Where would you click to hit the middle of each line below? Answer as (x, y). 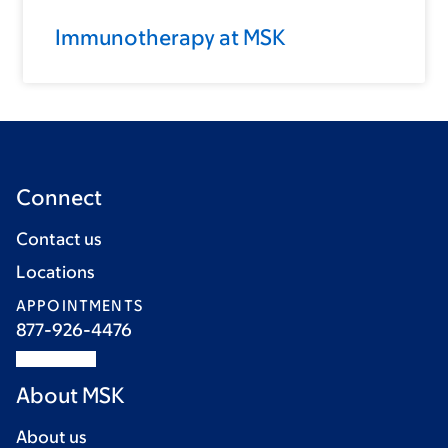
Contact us (59, 238)
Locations (55, 271)
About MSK (70, 395)
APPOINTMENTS (79, 305)
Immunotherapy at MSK (170, 37)
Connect (59, 197)
